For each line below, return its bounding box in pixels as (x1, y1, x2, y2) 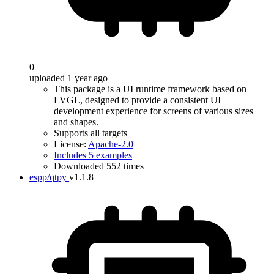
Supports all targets (54, 128, 127, 138)
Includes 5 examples (54, 150, 132, 160)
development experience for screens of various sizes (54, 106, 253, 116)
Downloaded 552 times (54, 161, 144, 171)
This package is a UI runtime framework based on (54, 84, 246, 94)
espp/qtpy (29, 172, 67, 182)
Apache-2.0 (88, 139, 133, 149)
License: (54, 139, 88, 149)
